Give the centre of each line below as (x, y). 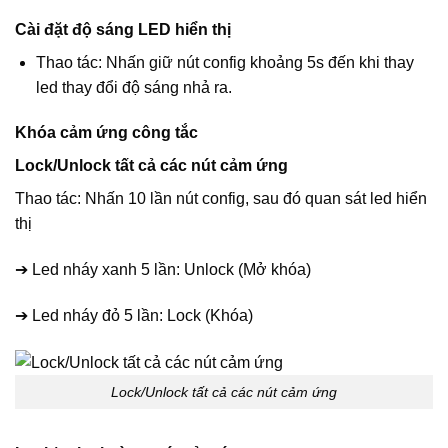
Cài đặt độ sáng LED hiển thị (123, 29)
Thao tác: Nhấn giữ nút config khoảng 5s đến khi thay (224, 62)
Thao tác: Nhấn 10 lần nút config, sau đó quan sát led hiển (221, 199)
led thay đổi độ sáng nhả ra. (133, 87)
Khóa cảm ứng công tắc (106, 133)
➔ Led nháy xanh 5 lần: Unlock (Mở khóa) (163, 270)
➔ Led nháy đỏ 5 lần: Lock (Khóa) (134, 315)
